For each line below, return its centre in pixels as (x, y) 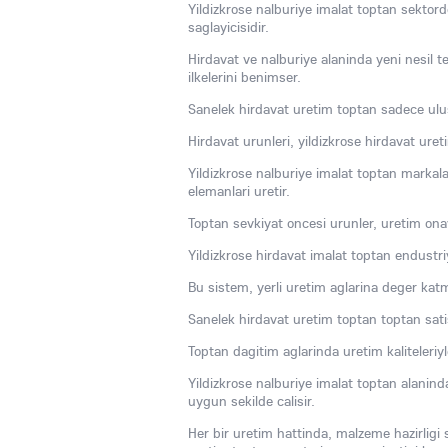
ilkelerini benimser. (244, 77)
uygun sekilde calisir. (251, 401)
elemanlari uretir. (239, 191)
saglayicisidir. (228, 27)
